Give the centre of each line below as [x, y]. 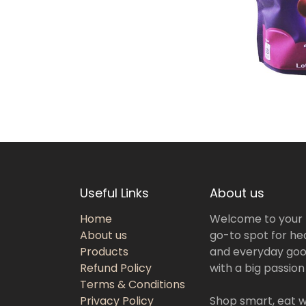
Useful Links [114, 193]
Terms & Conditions [133, 284]
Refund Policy [116, 268]
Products [104, 252]
